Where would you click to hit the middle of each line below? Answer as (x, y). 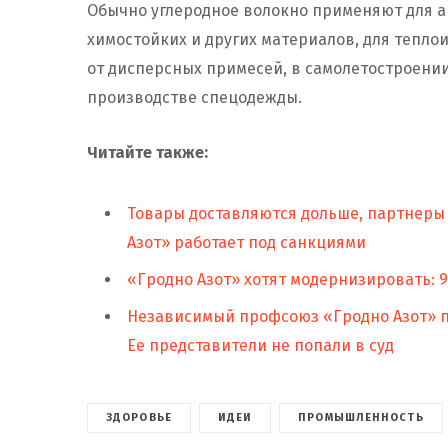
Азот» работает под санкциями (246, 243)
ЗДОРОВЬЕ (139, 418)
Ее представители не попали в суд (260, 346)
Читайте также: (147, 153)
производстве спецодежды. (194, 98)
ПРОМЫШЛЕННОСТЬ (361, 418)
